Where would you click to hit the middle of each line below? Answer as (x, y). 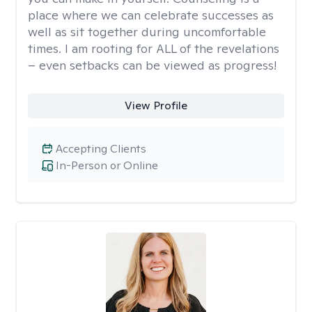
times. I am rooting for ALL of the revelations (154, 48)
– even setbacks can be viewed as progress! (152, 65)
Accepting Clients (101, 149)
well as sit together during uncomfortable (147, 32)
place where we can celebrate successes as (151, 15)
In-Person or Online (107, 165)
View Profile (156, 106)
